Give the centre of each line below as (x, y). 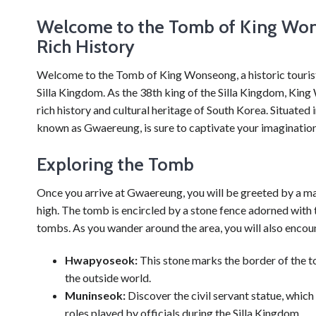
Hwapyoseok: (101, 260)
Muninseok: (95, 295)
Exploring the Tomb (115, 164)
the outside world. (108, 277)
